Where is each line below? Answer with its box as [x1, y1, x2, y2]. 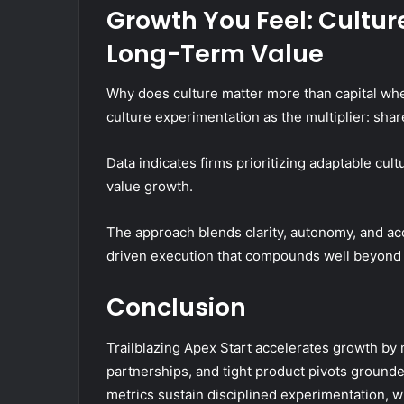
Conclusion [106, 290, 246, 325]
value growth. [106, 178, 193, 196]
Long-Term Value [106, 36, 324, 70]
